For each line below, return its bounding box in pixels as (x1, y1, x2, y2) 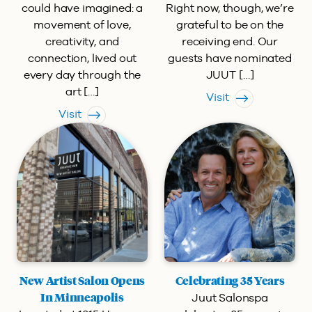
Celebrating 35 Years (175, 276, 285, 287)
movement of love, (33, 18, 131, 31)
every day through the (23, 68, 141, 81)
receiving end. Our (181, 35, 279, 48)
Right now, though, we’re (166, 1, 294, 15)
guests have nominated (168, 52, 292, 65)
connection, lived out (27, 52, 137, 65)
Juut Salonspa (192, 291, 268, 304)
